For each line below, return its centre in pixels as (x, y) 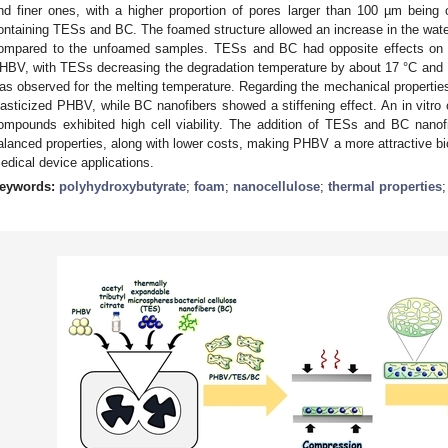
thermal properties (385, 186)
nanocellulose (276, 186)
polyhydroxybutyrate (122, 186)
